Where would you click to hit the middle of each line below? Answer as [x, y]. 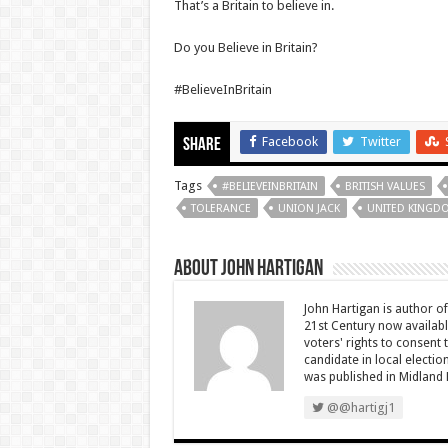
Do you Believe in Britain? [245, 47]
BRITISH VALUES [384, 186]
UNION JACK [308, 208]
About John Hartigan [248, 269]
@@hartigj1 [359, 407]
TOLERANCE [220, 208]
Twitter [380, 141]
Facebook [289, 141]
